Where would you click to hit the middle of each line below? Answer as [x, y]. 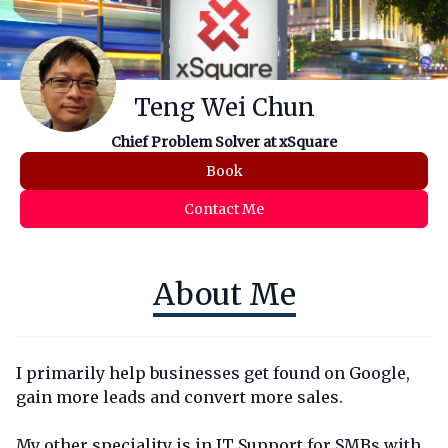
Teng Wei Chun [224, 108]
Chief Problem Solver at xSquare [224, 142]
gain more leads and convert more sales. [179, 397]
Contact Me [224, 209]
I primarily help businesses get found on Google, [213, 373]
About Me [224, 294]
